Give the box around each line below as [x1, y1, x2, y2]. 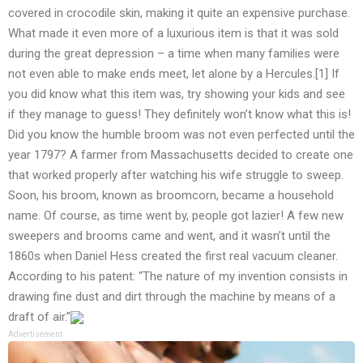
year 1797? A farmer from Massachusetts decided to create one [8, 147, 353, 163]
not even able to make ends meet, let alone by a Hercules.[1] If [8, 66, 340, 82]
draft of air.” [8, 310, 70, 325]
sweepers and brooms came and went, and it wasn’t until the [8, 228, 331, 244]
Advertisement [8, 330, 62, 340]
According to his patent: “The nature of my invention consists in [8, 269, 348, 284]
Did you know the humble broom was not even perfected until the [8, 127, 355, 143]
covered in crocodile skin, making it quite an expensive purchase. [8, 6, 350, 21]
